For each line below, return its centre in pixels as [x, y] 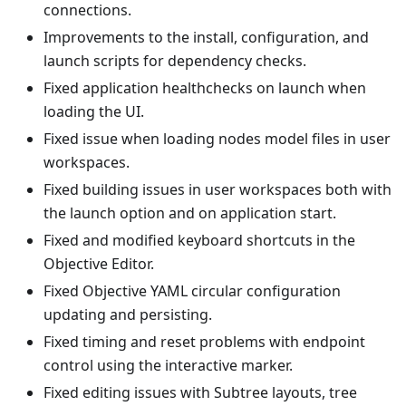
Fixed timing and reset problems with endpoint [204, 342]
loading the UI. [94, 112]
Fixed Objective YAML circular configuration [192, 291]
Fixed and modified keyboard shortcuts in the [199, 241]
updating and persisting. [128, 315]
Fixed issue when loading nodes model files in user [217, 139]
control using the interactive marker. [168, 366]
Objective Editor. [99, 264]
